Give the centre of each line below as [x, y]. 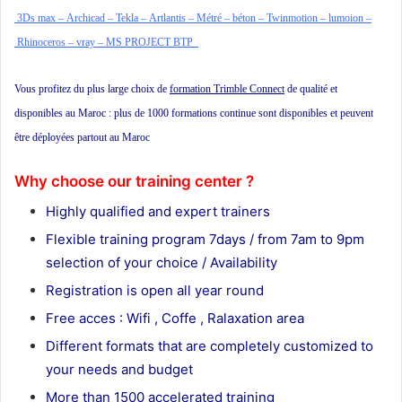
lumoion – [350, 18]
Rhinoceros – [47, 43]
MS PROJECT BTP [149, 43]
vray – [91, 43]
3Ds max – [42, 18]
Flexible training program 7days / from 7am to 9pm [205, 239]
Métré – [214, 18]
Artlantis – [173, 18]
